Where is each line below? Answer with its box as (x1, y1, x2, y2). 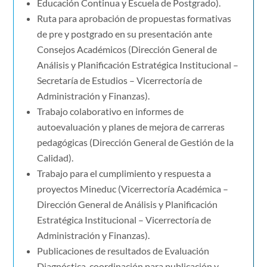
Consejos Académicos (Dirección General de (36, 44, 217, 55)
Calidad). (36, 152, 73, 164)
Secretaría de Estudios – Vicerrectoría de (36, 74, 202, 86)
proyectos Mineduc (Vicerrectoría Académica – (36, 183, 228, 195)
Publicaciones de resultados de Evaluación (36, 245, 209, 257)
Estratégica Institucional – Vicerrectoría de (36, 214, 211, 226)
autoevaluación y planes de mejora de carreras (36, 121, 225, 133)
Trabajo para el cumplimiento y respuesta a (36, 167, 211, 179)
